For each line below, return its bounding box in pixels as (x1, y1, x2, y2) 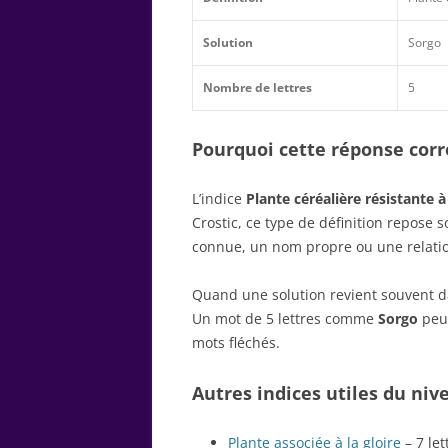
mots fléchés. (192, 332, 280, 352)
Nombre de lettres (203, 78, 312, 96)
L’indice (192, 188, 246, 208)
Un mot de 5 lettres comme (192, 308, 378, 328)
